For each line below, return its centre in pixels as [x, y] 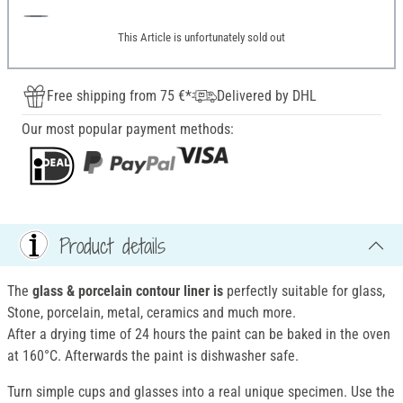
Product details [112, 245]
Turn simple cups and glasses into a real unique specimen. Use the [201, 392]
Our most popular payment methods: [128, 130]
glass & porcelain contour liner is [128, 291]
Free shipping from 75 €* [119, 96]
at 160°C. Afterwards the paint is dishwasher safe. [153, 356]
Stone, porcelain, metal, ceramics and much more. [152, 313]
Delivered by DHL [267, 96]
